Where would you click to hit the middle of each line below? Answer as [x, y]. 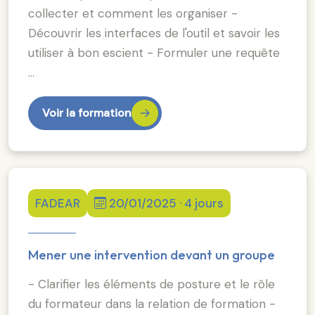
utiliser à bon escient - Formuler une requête [154, 52]
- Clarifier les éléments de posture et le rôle [152, 284]
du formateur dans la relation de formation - [152, 303]
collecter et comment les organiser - [133, 13]
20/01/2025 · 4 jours [166, 203]
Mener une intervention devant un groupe [152, 255]
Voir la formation [87, 112]
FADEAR [58, 203]
